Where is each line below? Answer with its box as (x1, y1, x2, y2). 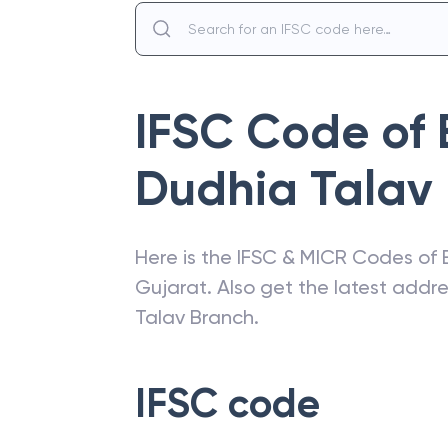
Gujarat (135, 275, 207, 299)
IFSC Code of (135, 103, 437, 161)
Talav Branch (135, 305, 254, 329)
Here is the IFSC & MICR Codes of (135, 245, 442, 269)
